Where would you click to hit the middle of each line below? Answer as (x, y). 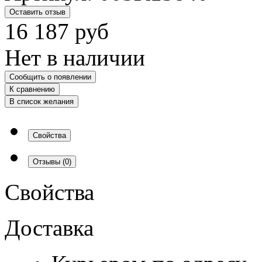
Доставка (49, 227)
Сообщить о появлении (50, 77)
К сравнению (32, 89)
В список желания (42, 101)
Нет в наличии (75, 57)
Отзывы (48, 161)
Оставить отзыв (37, 12)
